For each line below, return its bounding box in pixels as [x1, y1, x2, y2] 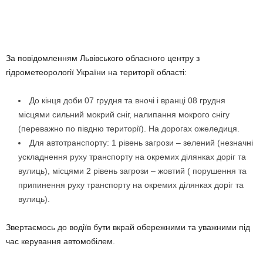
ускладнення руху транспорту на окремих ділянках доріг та [18, 151, 246, 161]
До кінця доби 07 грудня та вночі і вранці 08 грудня [29, 95, 225, 105]
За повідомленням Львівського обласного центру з [6, 53, 200, 63]
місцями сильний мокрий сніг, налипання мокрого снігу [18, 109, 230, 119]
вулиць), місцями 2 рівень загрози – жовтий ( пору [18, 166, 211, 176]
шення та [211, 166, 247, 176]
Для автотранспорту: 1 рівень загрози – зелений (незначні [29, 137, 253, 147]
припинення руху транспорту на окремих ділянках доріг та [18, 180, 244, 190]
